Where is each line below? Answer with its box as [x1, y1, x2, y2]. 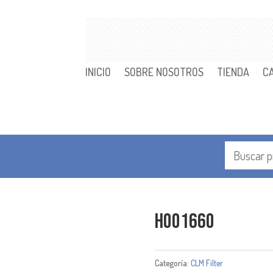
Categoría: [154, 258, 191, 269]
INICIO [85, 65, 112, 79]
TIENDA [217, 65, 250, 79]
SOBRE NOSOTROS [124, 65, 204, 79]
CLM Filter [190, 258, 223, 269]
